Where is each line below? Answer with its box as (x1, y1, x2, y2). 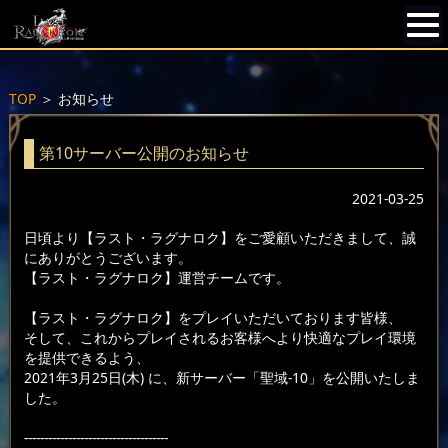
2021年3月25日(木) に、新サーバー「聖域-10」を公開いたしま (23, 368, 420, 388)
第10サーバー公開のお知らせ (38, 141, 249, 164)
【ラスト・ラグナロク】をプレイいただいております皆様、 (23, 308, 402, 328)
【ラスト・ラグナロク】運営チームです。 (23, 268, 290, 288)
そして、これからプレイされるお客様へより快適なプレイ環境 (23, 328, 416, 348)
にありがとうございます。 (23, 248, 192, 268)
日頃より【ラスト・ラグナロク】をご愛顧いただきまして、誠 (23, 228, 416, 248)
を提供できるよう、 (23, 348, 150, 368)
